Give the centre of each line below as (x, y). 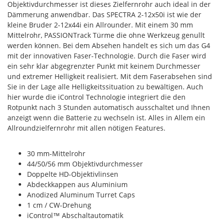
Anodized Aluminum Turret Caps (81, 194)
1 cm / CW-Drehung (59, 205)
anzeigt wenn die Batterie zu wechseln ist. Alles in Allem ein (106, 117)
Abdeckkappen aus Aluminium (77, 184)
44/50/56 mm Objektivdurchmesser (85, 164)
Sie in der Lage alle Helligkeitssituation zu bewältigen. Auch (105, 86)
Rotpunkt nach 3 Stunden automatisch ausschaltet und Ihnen (109, 107)
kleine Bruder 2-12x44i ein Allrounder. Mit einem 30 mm (100, 25)
